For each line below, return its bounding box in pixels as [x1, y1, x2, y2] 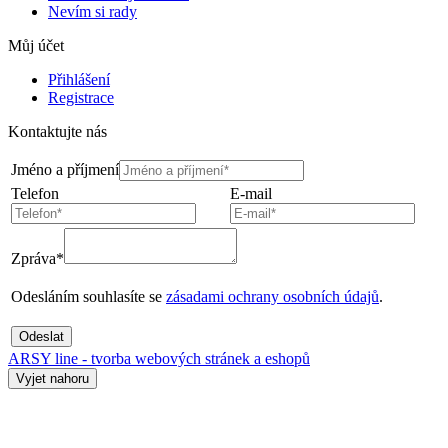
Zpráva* [11, 250, 64, 268]
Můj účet [8, 37, 64, 55]
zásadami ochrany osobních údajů [166, 288, 379, 306]
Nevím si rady [48, 3, 137, 21]
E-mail [230, 185, 272, 203]
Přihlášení [48, 71, 110, 89]
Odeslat [19, 329, 64, 345]
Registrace [48, 89, 114, 107]
